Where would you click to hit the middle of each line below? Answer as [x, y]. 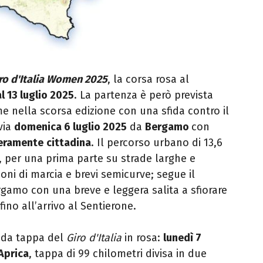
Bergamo [168, 127]
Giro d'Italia [94, 238]
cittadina [69, 143]
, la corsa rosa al [148, 80]
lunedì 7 [182, 238]
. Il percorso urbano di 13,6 [157, 143]
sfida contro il [195, 111]
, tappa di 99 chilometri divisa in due [118, 254]
